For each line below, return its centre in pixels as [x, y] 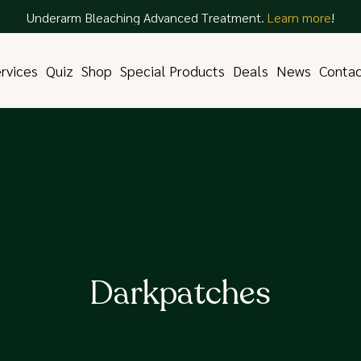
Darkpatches [180, 293]
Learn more [299, 17]
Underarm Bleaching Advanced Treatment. [147, 17]
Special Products [173, 71]
